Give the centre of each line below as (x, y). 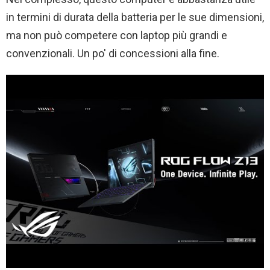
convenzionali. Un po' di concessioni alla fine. (113, 54)
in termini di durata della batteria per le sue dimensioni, (135, 17)
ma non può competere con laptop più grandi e (117, 36)
